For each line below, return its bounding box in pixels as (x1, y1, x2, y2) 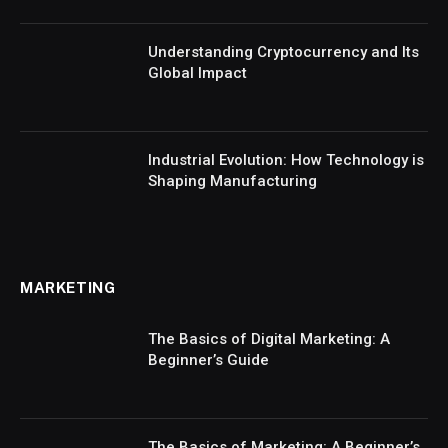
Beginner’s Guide (148, 350, 269, 369)
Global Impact (148, 63, 247, 82)
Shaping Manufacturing (148, 171, 317, 190)
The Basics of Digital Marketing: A (148, 329, 390, 348)
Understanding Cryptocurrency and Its (148, 42, 419, 61)
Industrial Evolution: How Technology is (148, 150, 424, 169)
